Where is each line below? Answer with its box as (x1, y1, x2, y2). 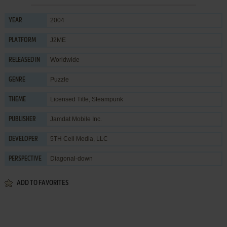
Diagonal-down (50, 155, 93, 162)
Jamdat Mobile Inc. (50, 115, 102, 123)
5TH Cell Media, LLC (50, 135, 108, 142)
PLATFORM (8, 37, 36, 44)
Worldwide (50, 56, 80, 63)
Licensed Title (50, 95, 89, 103)
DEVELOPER (8, 136, 38, 142)
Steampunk (91, 95, 123, 103)
